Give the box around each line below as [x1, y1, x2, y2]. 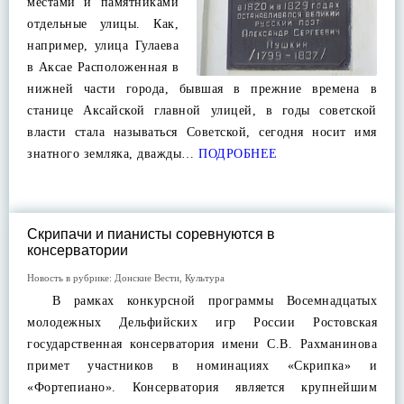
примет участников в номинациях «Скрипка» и [27, 359, 377, 372]
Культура [185, 272, 225, 283]
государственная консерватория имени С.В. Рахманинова [27, 337, 377, 351]
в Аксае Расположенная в [27, 60, 179, 74]
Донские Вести [115, 272, 179, 283]
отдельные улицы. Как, [27, 17, 179, 31]
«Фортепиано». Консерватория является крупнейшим [27, 381, 377, 394]
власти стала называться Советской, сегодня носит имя [27, 125, 377, 139]
